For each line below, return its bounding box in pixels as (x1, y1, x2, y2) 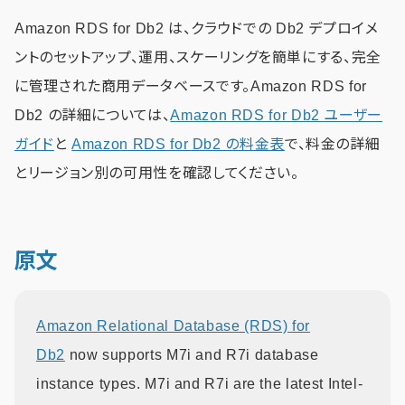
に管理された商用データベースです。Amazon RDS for (14, 78, 367, 94)
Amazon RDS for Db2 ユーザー (170, 107, 383, 123)
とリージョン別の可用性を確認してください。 (14, 165, 299, 181)
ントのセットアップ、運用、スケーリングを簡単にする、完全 (14, 49, 381, 65)
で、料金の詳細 (284, 136, 381, 152)
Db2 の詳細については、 (14, 107, 171, 123)
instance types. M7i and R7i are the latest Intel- (36, 375, 363, 391)
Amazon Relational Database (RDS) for (36, 317, 311, 334)
